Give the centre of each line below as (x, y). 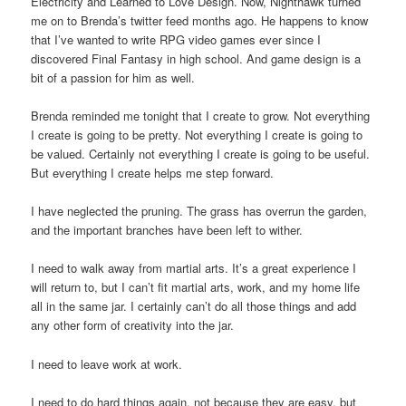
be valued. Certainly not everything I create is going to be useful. (201, 154)
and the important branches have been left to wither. (167, 230)
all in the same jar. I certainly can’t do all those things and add (194, 306)
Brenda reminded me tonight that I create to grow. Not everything (201, 116)
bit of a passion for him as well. (113, 78)
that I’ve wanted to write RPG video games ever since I (176, 40)
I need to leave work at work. (107, 363)
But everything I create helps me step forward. (153, 173)
